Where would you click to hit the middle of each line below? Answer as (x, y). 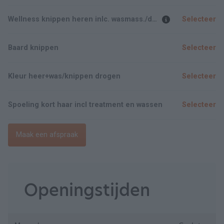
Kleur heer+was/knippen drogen (64, 76)
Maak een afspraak (47, 134)
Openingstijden (87, 190)
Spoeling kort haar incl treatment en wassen (85, 104)
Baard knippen (33, 47)
